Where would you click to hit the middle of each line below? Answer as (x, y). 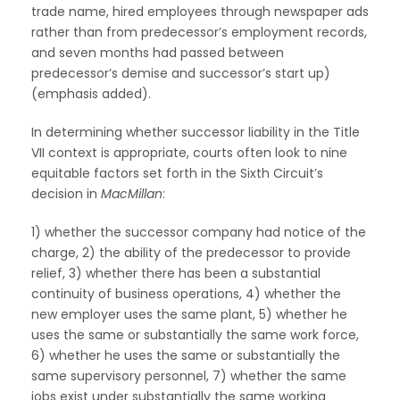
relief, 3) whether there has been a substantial (176, 273)
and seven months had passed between (158, 52)
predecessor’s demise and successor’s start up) (181, 73)
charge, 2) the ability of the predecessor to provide (191, 252)
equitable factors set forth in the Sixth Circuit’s (177, 173)
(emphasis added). (91, 93)
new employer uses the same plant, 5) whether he (189, 314)
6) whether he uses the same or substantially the (186, 355)
